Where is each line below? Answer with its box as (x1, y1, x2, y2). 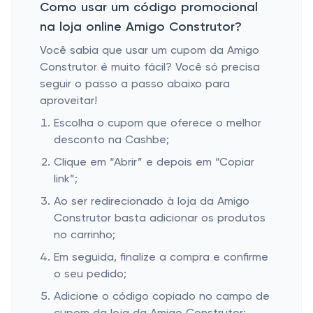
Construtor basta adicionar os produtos (54, 213, 265, 224)
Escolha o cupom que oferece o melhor (54, 118, 261, 129)
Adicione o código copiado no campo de (54, 291, 270, 303)
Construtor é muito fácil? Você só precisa (40, 62, 260, 73)
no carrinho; (54, 230, 115, 241)
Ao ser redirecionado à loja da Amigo (54, 196, 249, 208)
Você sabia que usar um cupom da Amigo (40, 45, 259, 57)
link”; (54, 174, 78, 185)
